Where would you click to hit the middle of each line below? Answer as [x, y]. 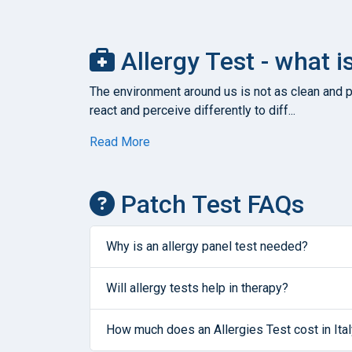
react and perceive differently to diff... [192, 110]
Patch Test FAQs [209, 204]
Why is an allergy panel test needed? [207, 246]
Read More [120, 141]
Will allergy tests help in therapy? [197, 288]
